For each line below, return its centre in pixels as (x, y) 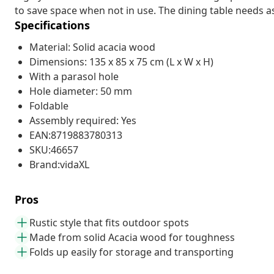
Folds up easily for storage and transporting (131, 252)
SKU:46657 (54, 150)
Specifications (52, 25)
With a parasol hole (74, 76)
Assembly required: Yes (83, 120)
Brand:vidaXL (59, 164)
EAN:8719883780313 (76, 135)
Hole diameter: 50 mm (81, 91)
